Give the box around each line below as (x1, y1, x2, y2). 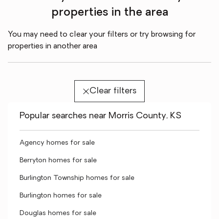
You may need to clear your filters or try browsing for (8, 31, 196, 39)
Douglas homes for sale (20, 210, 96, 217)
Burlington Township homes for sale (20, 175, 134, 182)
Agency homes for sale (20, 139, 95, 147)
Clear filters (89, 87, 136, 96)
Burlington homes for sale (20, 192, 102, 199)
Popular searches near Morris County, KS (20, 111, 181, 121)
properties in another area (8, 43, 97, 50)
